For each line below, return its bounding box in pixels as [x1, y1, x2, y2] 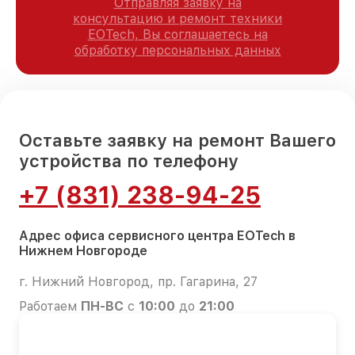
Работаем [19, 298, 81, 314]
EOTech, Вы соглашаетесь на [87, 26, 268, 42]
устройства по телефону [19, 150, 239, 171]
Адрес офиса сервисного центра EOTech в [19, 227, 296, 243]
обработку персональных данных [74, 42, 281, 58]
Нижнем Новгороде [19, 242, 147, 258]
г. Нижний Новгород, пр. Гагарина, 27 [19, 273, 258, 289]
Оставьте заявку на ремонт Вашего [19, 129, 336, 151]
